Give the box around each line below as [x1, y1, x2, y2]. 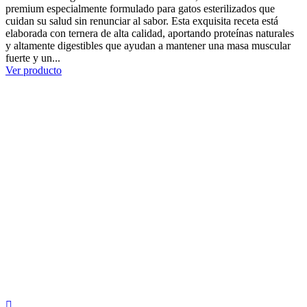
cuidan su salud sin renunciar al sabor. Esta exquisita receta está [5, 14, 278, 27]
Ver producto [5, 64, 62, 76]
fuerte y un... [5, 51, 60, 64]
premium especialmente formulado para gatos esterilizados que [5, 2, 275, 14]
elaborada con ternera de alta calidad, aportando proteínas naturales [5, 27, 294, 39]
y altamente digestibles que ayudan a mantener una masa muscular [5, 39, 291, 51]
